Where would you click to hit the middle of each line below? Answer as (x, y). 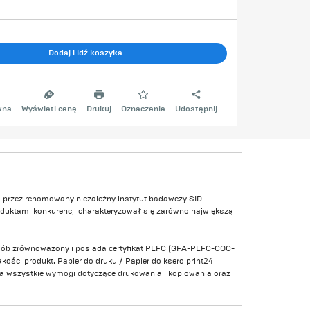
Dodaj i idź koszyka (86, 53)
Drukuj (99, 109)
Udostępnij (196, 109)
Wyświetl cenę (49, 109)
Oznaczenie (143, 109)
